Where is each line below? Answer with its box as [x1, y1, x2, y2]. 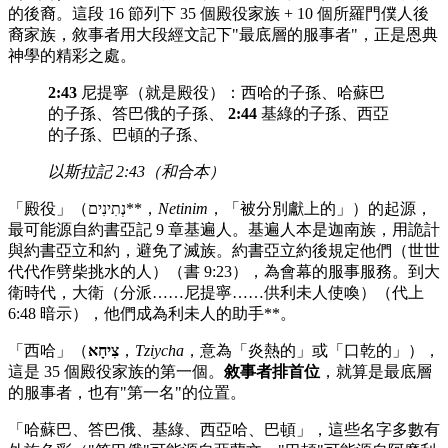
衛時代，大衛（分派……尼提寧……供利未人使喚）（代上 [8, 284, 424, 302]
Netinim [158, 200, 208, 218]
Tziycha [135, 342, 184, 360]
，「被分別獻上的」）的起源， [208, 200, 432, 218]
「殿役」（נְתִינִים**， [126, 200, 158, 218]
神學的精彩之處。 [8, 47, 136, 65]
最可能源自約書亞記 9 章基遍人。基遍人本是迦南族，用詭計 [8, 221, 440, 239]
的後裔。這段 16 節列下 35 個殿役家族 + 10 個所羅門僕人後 [8, 5, 429, 23]
